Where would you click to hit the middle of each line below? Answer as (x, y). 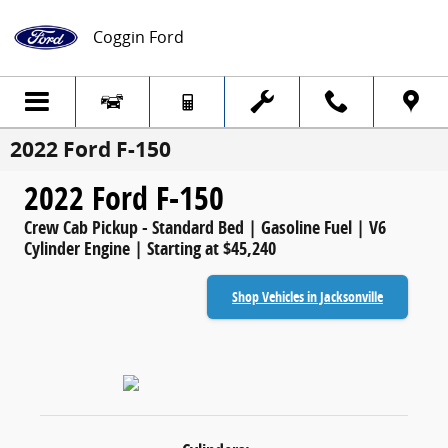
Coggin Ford (138, 37)
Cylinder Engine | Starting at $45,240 (150, 248)
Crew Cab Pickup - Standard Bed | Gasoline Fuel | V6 (205, 227)
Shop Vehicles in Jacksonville (307, 296)
